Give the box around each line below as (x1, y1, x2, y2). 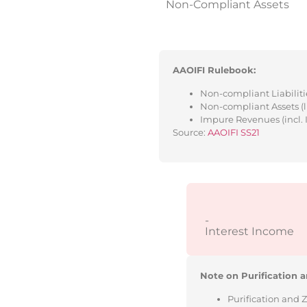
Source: (173, 126, 208, 138)
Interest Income (205, 225, 294, 238)
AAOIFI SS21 (208, 126, 260, 138)
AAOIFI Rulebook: (173, 64, 256, 76)
